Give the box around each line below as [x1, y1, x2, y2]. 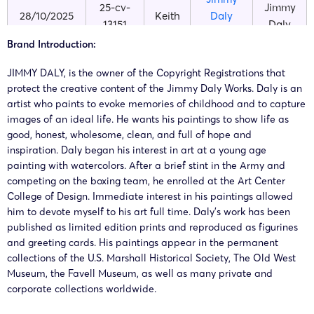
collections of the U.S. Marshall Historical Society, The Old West [7, 251, 296, 264]
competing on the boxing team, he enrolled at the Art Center [7, 174, 285, 187]
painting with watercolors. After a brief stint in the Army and [7, 158, 285, 172]
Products [200, 26, 243, 40]
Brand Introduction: [7, 38, 99, 51]
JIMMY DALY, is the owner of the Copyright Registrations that [7, 66, 285, 79]
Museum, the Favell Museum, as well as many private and [7, 266, 273, 280]
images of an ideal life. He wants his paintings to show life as [7, 112, 289, 125]
